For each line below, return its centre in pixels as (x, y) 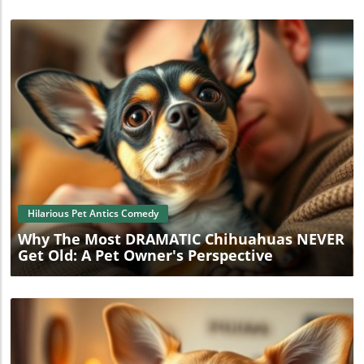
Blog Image (184, 165)
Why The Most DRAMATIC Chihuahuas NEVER (181, 239)
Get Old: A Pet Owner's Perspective (145, 256)
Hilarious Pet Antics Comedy (93, 214)
